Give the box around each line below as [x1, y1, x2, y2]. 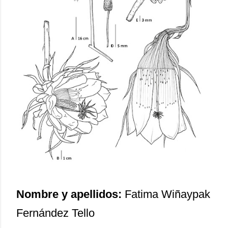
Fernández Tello [16, 206, 95, 219]
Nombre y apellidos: [16, 187, 125, 201]
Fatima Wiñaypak [125, 187, 210, 201]
